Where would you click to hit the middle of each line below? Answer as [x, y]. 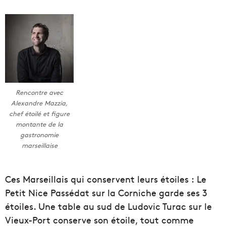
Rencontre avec [39, 93]
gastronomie [39, 135]
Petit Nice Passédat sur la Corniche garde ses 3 [106, 192]
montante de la [39, 124]
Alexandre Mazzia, [39, 103]
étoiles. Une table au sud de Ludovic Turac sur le [108, 206]
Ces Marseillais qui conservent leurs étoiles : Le [106, 179]
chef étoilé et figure [39, 114]
